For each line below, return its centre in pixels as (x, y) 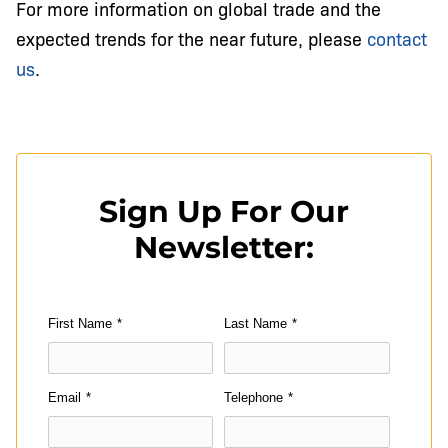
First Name (80, 324)
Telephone (253, 398)
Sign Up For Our (224, 212)
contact (397, 38)
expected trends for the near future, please (191, 38)
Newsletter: (224, 248)
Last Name (255, 324)
